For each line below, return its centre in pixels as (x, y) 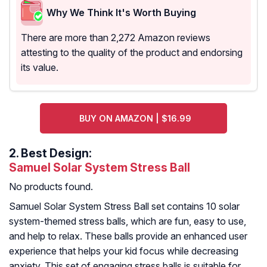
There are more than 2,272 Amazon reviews (116, 38)
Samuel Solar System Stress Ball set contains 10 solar (124, 207)
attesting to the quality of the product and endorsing (132, 53)
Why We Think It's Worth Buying (121, 12)
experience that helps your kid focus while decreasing (124, 251)
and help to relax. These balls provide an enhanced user (128, 236)
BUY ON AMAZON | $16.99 (135, 119)
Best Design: (55, 153)
